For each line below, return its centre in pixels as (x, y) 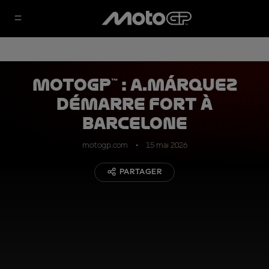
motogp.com (105, 145)
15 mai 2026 (166, 145)
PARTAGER (141, 172)
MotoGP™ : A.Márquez (134, 85)
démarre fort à (134, 104)
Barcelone (134, 123)
